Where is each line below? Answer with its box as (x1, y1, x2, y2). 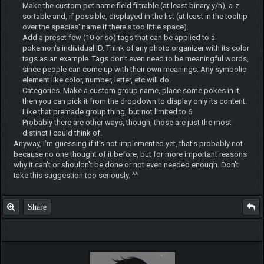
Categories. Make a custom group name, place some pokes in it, (22, 85, 241, 95)
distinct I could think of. (22, 128, 102, 137)
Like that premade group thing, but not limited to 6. (22, 107, 194, 116)
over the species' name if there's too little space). (22, 22, 189, 31)
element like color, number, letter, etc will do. (22, 75, 171, 84)
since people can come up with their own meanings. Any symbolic (22, 64, 246, 74)
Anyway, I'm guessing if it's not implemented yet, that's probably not (13, 138, 243, 148)
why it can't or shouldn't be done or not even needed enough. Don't (13, 160, 239, 169)
